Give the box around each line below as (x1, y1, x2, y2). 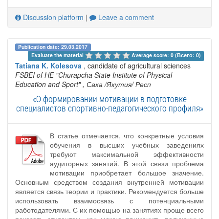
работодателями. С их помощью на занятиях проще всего (15, 205, 204, 215)
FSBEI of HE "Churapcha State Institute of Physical (15, 70, 172, 80)
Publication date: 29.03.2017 (18, 43, 88, 50)
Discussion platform (21, 12, 84, 22)
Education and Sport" (15, 79, 81, 89)
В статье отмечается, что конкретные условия (50, 131, 204, 141)
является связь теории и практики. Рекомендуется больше (15, 186, 204, 197)
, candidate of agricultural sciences (82, 61, 191, 71)
